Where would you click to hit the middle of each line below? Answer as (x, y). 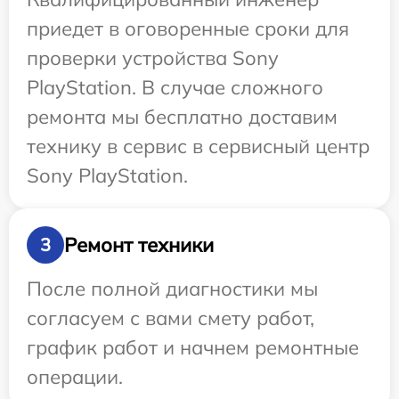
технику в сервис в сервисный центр (198, 147)
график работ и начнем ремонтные (193, 348)
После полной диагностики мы (172, 289)
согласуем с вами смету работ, (171, 318)
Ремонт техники (139, 244)
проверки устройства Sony (153, 58)
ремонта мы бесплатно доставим (182, 117)
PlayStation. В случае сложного (175, 88)
